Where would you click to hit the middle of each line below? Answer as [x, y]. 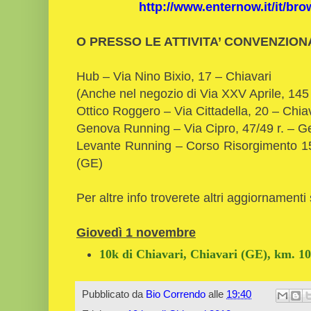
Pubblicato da [114, 294]
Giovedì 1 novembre [136, 232]
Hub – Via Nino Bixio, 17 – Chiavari [174, 76]
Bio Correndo [176, 294]
